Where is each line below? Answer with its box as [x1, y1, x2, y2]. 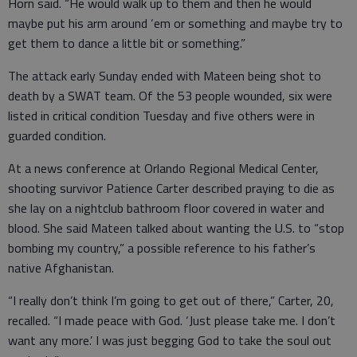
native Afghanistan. [8, 257, 114, 277]
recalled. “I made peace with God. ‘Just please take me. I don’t [8, 310, 335, 330]
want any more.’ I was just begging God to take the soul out [8, 330, 331, 350]
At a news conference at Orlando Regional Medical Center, [8, 158, 319, 178]
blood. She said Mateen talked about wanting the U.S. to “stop [8, 218, 344, 237]
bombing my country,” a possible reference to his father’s [8, 237, 316, 257]
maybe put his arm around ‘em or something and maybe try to [8, 13, 343, 33]
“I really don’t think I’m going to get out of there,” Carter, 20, [8, 290, 334, 310]
